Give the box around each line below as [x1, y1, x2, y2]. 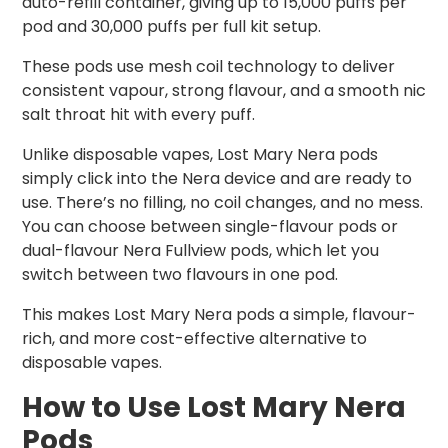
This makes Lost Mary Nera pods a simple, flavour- [22, 303, 416, 327]
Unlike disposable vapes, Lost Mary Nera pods [22, 143, 378, 167]
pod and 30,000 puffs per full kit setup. [22, 15, 321, 39]
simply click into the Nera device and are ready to [22, 167, 412, 191]
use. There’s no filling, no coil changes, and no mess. [22, 191, 423, 215]
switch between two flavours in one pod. [22, 263, 338, 287]
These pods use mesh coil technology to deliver [22, 55, 395, 79]
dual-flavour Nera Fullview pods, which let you [22, 239, 379, 263]
